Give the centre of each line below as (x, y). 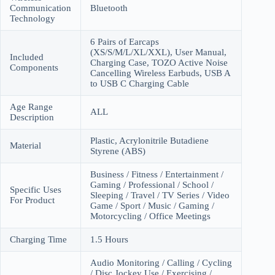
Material (25, 145)
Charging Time (38, 239)
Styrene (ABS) (118, 151)
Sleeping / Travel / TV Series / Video (160, 195)
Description (32, 117)
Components (34, 67)
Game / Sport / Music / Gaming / (152, 205)
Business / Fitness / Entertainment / (157, 174)
